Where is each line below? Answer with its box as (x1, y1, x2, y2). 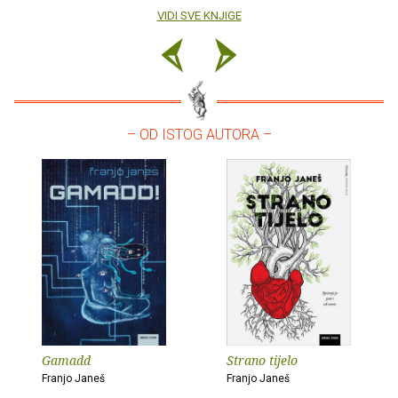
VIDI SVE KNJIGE (156, 9, 242, 23)
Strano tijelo (227, 352, 298, 370)
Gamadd (42, 352, 91, 370)
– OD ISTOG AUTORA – (126, 126, 272, 144)
